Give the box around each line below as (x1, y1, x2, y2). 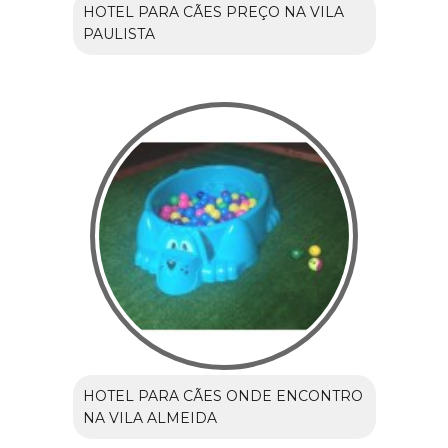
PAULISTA (82, 25, 155, 44)
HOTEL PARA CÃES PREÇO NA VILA (82, 3, 344, 22)
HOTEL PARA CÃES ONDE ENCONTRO (82, 387, 363, 406)
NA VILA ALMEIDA (82, 409, 217, 428)
